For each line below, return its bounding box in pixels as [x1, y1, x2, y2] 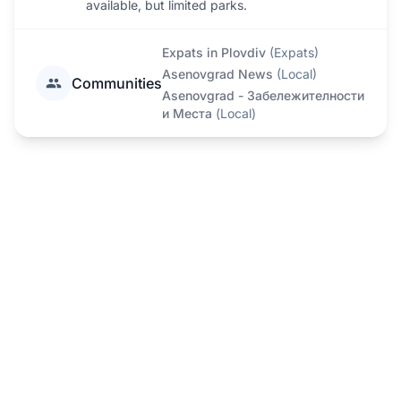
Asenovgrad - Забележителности [162, 88, 364, 103]
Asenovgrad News [162, 66, 273, 81]
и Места [162, 106, 212, 121]
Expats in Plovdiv [162, 45, 266, 60]
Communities [72, 74, 162, 92]
